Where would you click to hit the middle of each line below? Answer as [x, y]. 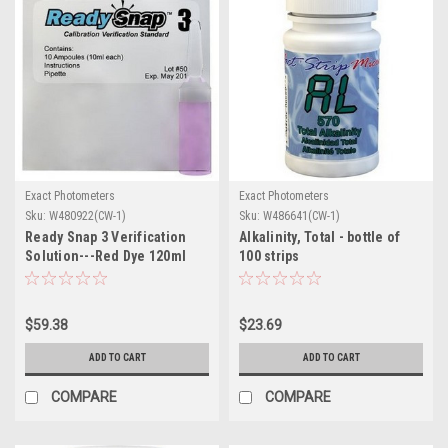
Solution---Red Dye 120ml [105, 256]
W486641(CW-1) [301, 216]
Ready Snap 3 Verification [106, 237]
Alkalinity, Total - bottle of [320, 237]
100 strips [269, 256]
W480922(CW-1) [87, 216]
